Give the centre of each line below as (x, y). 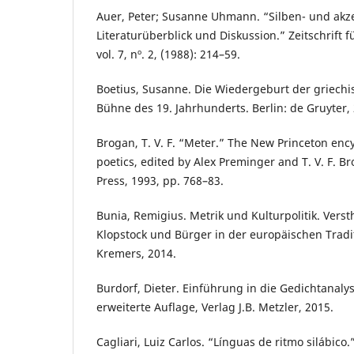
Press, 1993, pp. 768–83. (160, 181)
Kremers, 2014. (136, 254)
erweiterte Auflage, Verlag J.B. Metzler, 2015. (215, 307)
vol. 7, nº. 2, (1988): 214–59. (168, 55)
